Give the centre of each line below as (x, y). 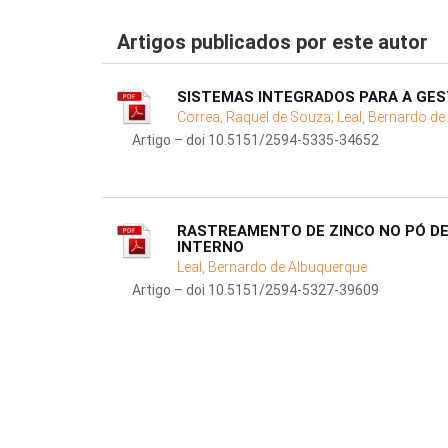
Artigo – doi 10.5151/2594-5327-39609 (255, 290)
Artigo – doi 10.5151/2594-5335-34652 (255, 140)
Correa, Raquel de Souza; (257, 117)
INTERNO (210, 247)
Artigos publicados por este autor (272, 42)
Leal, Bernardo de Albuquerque (272, 267)
